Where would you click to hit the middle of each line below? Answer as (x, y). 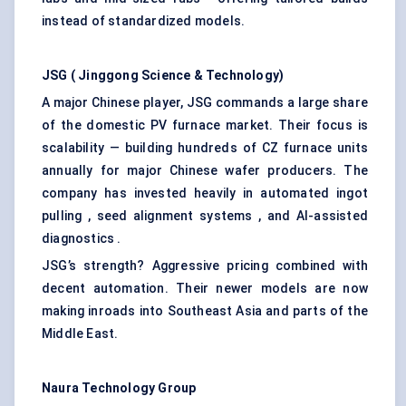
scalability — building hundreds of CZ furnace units (205, 148)
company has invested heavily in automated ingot (205, 193)
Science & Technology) (213, 76)
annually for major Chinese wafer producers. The (205, 171)
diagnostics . (82, 239)
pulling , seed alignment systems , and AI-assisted (205, 216)
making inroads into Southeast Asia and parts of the (205, 311)
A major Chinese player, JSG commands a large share (205, 103)
